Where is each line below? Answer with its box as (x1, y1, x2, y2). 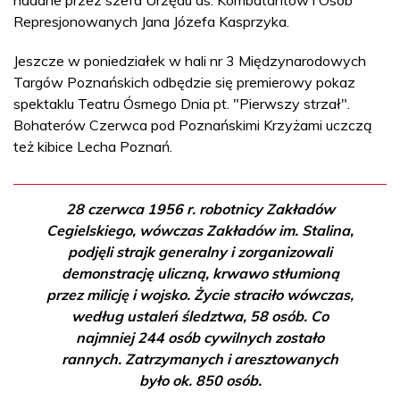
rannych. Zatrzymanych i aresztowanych (62, 349, 338, 368)
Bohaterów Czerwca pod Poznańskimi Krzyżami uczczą (13, 115, 372, 134)
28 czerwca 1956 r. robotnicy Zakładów (65, 199, 335, 218)
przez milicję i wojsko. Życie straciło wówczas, (46, 285, 354, 304)
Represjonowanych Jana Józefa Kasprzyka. (13, 12, 289, 30)
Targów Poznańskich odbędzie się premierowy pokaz (13, 72, 355, 91)
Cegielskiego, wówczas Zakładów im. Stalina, (46, 221, 354, 239)
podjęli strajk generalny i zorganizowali (68, 242, 332, 261)
